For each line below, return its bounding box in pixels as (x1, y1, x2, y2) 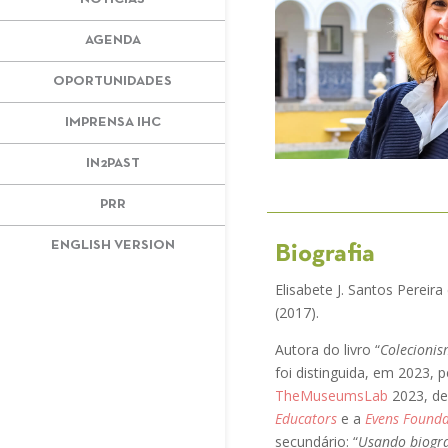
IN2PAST (85, 156, 140, 170)
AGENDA (84, 33, 141, 47)
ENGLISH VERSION (50, 238, 175, 252)
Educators (275, 408, 337, 428)
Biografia (275, 242, 375, 266)
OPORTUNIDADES (53, 74, 172, 88)
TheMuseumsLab (275, 385, 388, 405)
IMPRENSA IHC (64, 115, 161, 129)
